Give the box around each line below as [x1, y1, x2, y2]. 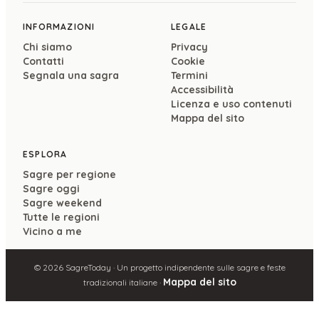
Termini [171, 68, 208, 82]
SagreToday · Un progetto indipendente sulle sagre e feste [63, 261, 286, 273]
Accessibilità [171, 83, 234, 96]
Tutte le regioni [23, 210, 100, 224]
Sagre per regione [23, 167, 116, 181]
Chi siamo [23, 40, 72, 53]
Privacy [171, 40, 208, 53]
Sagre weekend [23, 196, 102, 209]
